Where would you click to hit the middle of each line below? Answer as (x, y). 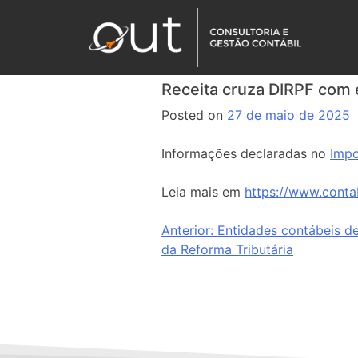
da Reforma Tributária (227, 249)
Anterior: (187, 230)
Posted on (194, 115)
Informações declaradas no (246, 153)
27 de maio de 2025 (288, 115)
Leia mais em (203, 192)
